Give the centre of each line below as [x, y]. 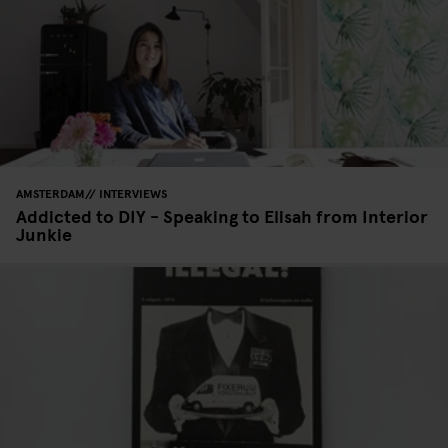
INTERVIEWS [133, 192]
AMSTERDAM [50, 192]
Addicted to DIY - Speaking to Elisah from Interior [222, 215]
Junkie [44, 233]
